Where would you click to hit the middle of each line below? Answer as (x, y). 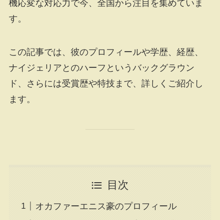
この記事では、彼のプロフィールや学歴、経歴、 (106, 52)
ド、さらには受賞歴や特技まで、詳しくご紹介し (106, 84)
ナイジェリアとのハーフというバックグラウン (101, 68)
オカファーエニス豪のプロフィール (106, 206)
